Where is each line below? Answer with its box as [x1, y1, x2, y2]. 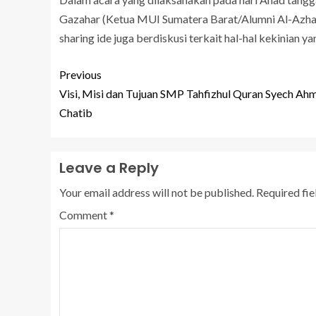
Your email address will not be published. [59, 186, 254, 200]
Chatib [59, 106, 92, 120]
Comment [59, 208, 109, 222]
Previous [59, 68, 102, 82]
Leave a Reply [59, 158, 159, 178]
